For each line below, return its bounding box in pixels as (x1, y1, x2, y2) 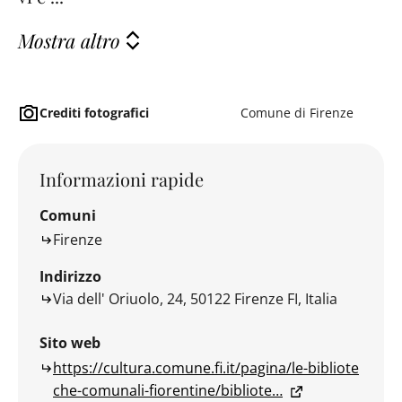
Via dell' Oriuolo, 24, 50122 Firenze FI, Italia (53, 289, 337, 310)
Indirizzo (39, 267, 101, 287)
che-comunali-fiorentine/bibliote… (53, 380, 283, 400)
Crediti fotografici (39, 104, 149, 122)
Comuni (39, 205, 96, 225)
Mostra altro (18, 26, 120, 53)
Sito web (39, 333, 100, 354)
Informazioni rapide (39, 166, 204, 191)
